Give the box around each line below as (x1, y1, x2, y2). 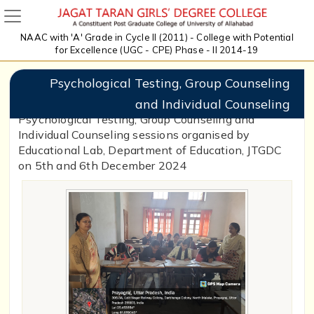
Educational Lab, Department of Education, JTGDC (18, 143, 282, 158)
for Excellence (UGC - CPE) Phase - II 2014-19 (55, 44, 259, 56)
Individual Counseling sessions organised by (18, 128, 250, 142)
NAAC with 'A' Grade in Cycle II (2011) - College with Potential (20, 32, 294, 43)
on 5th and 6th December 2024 (18, 158, 187, 173)
